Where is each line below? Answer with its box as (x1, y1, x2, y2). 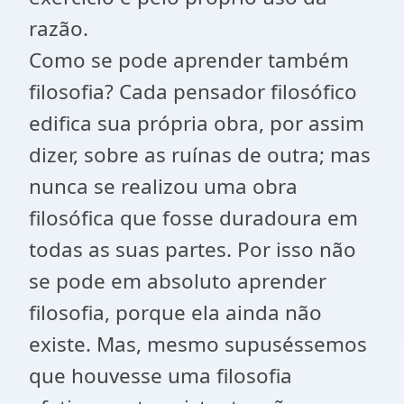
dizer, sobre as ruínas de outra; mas (29, 141, 371, 169)
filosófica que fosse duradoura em (29, 204, 358, 232)
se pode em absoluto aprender (29, 267, 326, 295)
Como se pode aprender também (29, 46, 349, 74)
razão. (29, 14, 88, 42)
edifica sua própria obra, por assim (29, 109, 364, 137)
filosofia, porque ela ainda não (29, 298, 322, 326)
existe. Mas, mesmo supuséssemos (29, 330, 367, 358)
